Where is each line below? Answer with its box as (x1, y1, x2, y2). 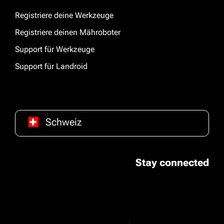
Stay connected (135, 156, 209, 168)
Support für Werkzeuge (15, 44, 94, 54)
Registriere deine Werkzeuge (15, 10, 113, 20)
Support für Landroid (15, 61, 87, 71)
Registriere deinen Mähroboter (15, 27, 120, 37)
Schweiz (45, 116, 81, 128)
